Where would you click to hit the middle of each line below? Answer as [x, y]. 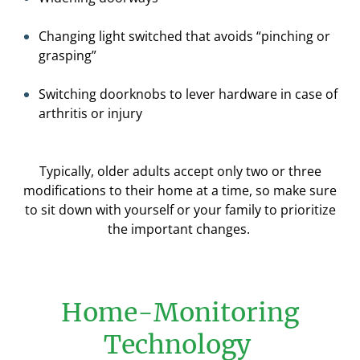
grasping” [67, 55]
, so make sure [293, 190]
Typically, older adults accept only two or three [180, 171]
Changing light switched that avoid [143, 36]
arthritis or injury [90, 113]
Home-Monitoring [180, 313]
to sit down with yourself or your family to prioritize [180, 210]
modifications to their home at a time [136, 190]
